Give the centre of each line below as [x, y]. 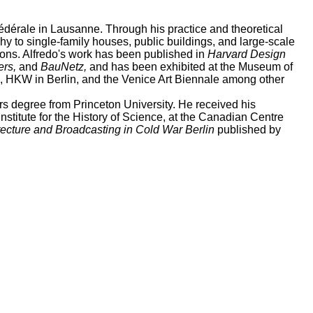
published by [249, 130]
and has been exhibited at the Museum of [190, 67]
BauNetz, [64, 67]
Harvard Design [247, 54]
